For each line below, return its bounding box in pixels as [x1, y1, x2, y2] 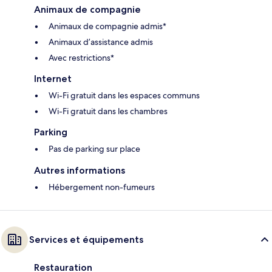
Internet [34, 72, 72, 84]
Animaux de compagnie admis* [49, 20, 166, 32]
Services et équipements [29, 233, 143, 245]
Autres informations [34, 164, 125, 176]
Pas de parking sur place [49, 143, 140, 154]
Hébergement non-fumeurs [49, 181, 155, 192]
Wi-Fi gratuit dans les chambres [49, 105, 168, 117]
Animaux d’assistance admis [49, 36, 153, 47]
